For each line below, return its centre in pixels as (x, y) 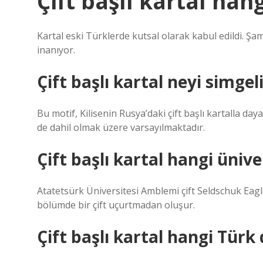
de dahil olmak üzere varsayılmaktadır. (121, 127)
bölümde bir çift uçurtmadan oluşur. (116, 205)
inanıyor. (56, 50)
